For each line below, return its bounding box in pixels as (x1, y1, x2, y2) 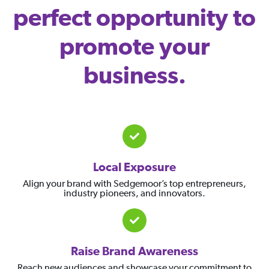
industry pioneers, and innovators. (64, 189, 205, 199)
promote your (59, 35, 210, 59)
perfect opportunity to (13, 7, 256, 31)
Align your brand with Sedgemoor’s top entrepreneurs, (23, 180, 246, 189)
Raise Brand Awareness (71, 246, 198, 258)
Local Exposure (93, 162, 176, 174)
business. (83, 64, 186, 88)
